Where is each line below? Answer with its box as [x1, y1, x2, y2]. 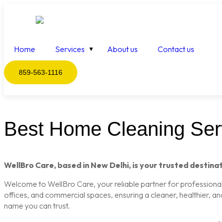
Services [55, 44, 85, 55]
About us [107, 44, 138, 55]
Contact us [158, 44, 194, 55]
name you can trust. [4, 201, 70, 211]
